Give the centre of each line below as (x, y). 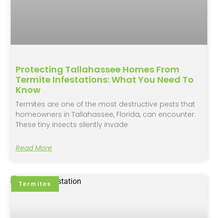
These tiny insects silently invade (72, 124)
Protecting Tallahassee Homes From (98, 69)
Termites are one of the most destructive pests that (106, 104)
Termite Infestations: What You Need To (105, 79)
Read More (34, 148)
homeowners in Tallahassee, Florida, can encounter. (106, 114)
